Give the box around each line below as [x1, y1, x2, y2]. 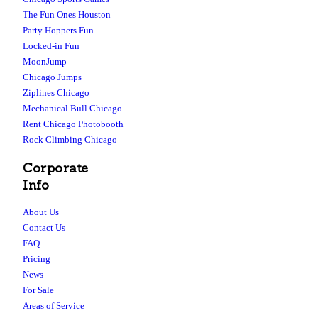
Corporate [23, 160, 89, 177]
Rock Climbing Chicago [23, 134, 117, 146]
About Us [23, 206, 59, 217]
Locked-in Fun [23, 40, 79, 52]
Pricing [23, 253, 50, 264]
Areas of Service [23, 300, 84, 311]
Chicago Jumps [23, 72, 82, 83]
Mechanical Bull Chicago [23, 103, 122, 114]
